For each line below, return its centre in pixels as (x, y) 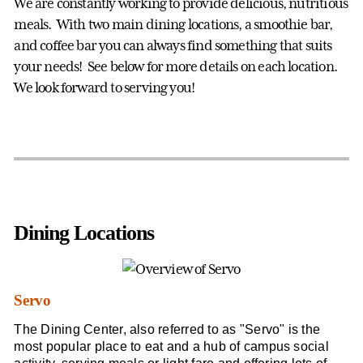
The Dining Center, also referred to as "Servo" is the (167, 329)
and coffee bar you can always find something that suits (173, 45)
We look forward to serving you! (105, 87)
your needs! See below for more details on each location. (175, 66)
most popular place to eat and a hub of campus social (171, 346)
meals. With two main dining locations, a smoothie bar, (173, 24)
